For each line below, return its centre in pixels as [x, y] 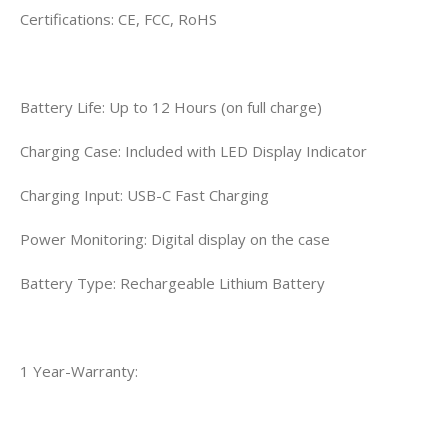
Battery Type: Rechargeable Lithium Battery [172, 282]
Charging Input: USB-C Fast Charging [144, 194]
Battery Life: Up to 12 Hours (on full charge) [171, 106]
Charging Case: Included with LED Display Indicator [193, 150]
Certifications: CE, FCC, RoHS [118, 18]
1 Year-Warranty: [79, 370]
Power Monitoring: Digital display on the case [175, 238]
